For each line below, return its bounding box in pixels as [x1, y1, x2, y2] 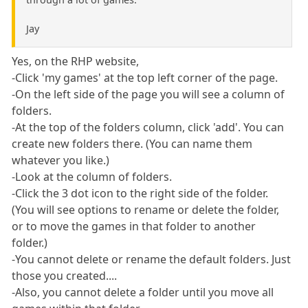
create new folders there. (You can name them [12, 135, 253, 151]
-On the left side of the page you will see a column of [12, 86, 285, 102]
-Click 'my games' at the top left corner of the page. [12, 69, 278, 85]
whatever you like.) [12, 152, 110, 168]
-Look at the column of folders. [12, 168, 173, 184]
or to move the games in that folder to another [12, 218, 256, 234]
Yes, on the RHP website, [12, 53, 140, 69]
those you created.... [12, 267, 118, 283]
